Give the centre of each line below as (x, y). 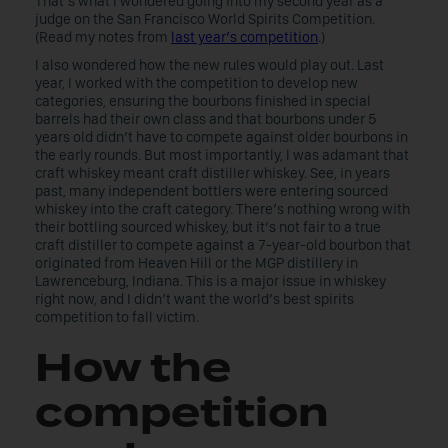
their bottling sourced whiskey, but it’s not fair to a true (208, 227)
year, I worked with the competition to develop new (196, 83)
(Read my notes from (103, 37)
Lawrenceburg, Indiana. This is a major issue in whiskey (210, 281)
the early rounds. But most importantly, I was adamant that (222, 155)
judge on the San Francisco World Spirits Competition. (205, 19)
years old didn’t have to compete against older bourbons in (221, 137)
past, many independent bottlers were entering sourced (211, 191)
